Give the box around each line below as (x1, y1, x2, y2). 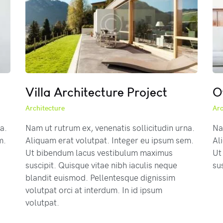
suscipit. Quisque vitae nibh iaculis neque (25, 158, 177, 171)
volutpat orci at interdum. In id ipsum (25, 183, 162, 196)
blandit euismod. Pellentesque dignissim (25, 171, 175, 183)
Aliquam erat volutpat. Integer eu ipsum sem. (25, 133, 194, 146)
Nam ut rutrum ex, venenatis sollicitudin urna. (25, 121, 195, 133)
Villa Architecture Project (25, 84, 167, 100)
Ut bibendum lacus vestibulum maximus (25, 146, 173, 158)
